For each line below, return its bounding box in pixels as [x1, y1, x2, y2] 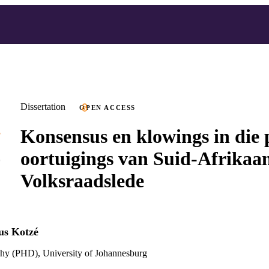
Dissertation [20, 101, 65, 112]
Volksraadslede [20, 169, 144, 192]
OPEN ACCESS [79, 104, 136, 111]
